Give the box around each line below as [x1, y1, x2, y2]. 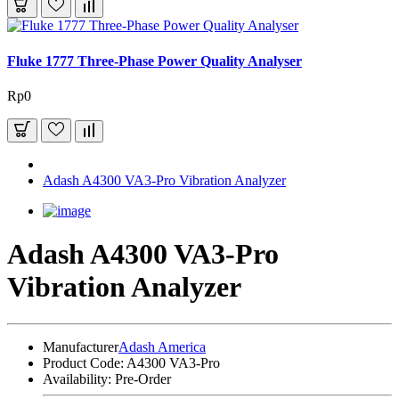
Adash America [118, 338, 206, 354]
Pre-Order [111, 370, 171, 387]
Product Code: [43, 354, 124, 370]
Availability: [43, 370, 111, 387]
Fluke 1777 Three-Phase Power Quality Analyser [7, 53, 302, 69]
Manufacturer [43, 338, 118, 354]
